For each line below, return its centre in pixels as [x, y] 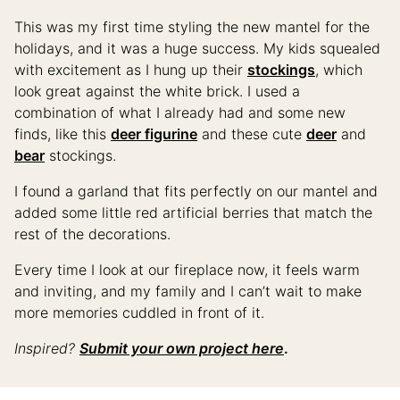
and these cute [252, 133]
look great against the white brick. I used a [157, 91]
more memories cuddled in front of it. [142, 312]
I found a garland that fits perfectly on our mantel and [196, 191]
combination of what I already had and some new [180, 112]
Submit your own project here [182, 348]
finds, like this [62, 133]
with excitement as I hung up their [131, 69]
